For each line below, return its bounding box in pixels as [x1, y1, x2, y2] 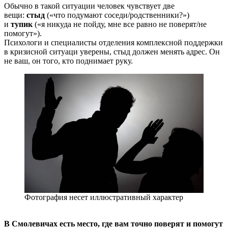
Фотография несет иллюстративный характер [24, 193, 183, 202]
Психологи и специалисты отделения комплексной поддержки [4, 38, 223, 47]
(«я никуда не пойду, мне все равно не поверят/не [33, 19, 207, 28]
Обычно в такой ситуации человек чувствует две [4, 1, 175, 10]
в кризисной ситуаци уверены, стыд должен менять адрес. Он [4, 47, 220, 56]
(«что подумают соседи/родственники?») [45, 10, 189, 19]
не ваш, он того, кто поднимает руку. [4, 56, 133, 65]
